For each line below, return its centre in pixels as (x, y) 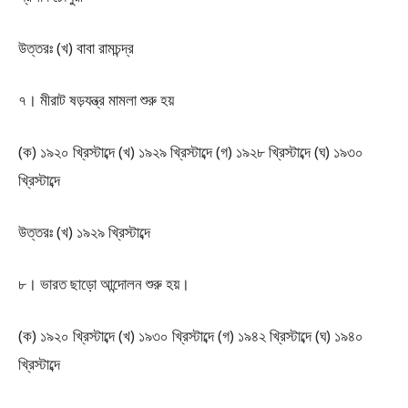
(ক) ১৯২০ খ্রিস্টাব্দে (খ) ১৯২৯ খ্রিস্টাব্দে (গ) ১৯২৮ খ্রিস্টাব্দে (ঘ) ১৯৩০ (191, 152)
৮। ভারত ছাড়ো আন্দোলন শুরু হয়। (104, 284)
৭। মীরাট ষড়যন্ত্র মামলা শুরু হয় (96, 100)
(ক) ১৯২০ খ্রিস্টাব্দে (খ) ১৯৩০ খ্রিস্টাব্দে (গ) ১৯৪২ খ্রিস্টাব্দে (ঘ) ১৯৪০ (191, 336)
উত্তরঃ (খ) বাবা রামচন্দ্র (76, 48)
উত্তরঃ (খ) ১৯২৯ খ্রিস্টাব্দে (84, 232)
